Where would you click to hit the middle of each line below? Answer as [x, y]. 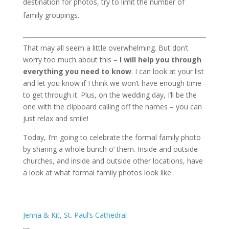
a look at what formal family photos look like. [98, 173]
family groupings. [51, 15]
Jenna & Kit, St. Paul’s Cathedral [75, 215]
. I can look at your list [167, 71]
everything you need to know [77, 71]
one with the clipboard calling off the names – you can [112, 107]
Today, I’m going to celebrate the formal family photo [112, 137]
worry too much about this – [71, 60]
